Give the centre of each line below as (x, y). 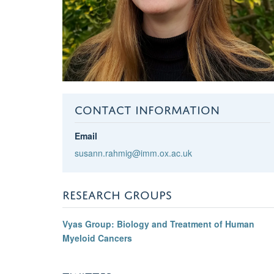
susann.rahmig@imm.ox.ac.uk (133, 153)
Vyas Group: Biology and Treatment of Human (158, 224)
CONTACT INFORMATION (147, 108)
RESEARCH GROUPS (117, 193)
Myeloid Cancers (97, 238)
